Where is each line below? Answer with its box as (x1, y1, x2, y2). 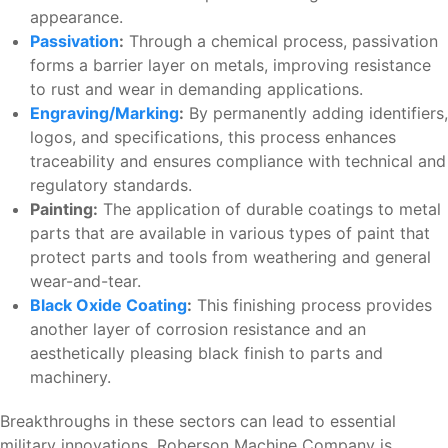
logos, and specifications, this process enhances (30, 127, 396, 148)
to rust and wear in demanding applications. (30, 79, 363, 100)
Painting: (30, 199, 98, 220)
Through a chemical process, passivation (124, 31, 438, 52)
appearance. (30, 7, 123, 28)
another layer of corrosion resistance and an (30, 319, 366, 340)
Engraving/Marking (30, 103, 179, 124)
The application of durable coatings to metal (98, 199, 441, 220)
